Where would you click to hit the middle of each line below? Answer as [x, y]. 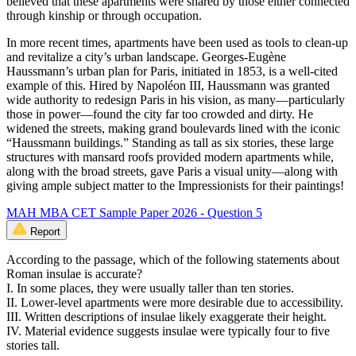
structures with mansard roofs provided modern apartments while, [170, 157]
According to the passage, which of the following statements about [173, 260]
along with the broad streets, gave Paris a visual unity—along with [172, 172]
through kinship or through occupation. [104, 16]
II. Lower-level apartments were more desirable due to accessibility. [175, 303]
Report [45, 232]
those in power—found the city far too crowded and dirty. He [160, 114]
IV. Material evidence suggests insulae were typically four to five [168, 331]
